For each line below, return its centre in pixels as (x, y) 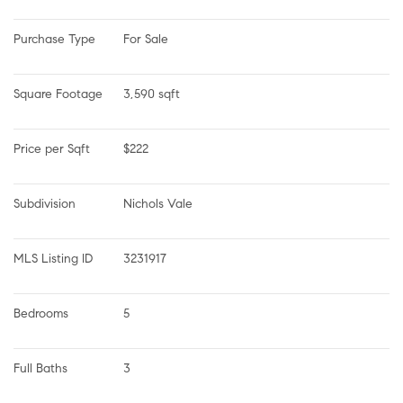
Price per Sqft (52, 148)
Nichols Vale (158, 203)
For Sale (146, 39)
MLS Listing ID (53, 258)
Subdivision (45, 203)
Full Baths (40, 368)
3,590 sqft (152, 94)
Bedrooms (41, 313)
